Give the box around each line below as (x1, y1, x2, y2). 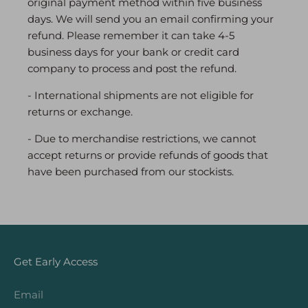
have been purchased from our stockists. (27, 165, 234, 179)
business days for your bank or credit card (27, 45, 239, 59)
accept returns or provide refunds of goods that (27, 148, 268, 162)
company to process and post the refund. (27, 62, 236, 76)
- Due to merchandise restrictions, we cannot (27, 132, 256, 146)
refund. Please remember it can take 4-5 (27, 29, 234, 43)
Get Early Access (14, 255, 98, 269)
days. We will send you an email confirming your (27, 12, 274, 26)
